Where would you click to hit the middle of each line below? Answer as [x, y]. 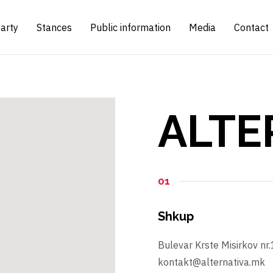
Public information [131, 27]
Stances [55, 27]
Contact [252, 27]
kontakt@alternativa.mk [211, 262]
